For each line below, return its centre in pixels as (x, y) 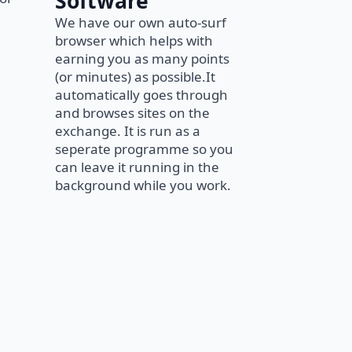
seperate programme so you (144, 149)
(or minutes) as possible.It (135, 77)
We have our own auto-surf (141, 22)
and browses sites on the (132, 113)
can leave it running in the (137, 167)
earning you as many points (142, 59)
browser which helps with (134, 40)
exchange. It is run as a (128, 131)
